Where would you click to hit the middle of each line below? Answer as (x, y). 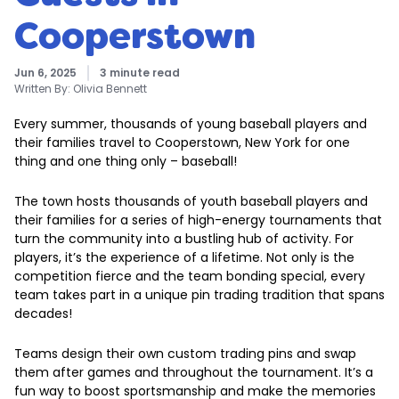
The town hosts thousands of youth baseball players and (191, 201)
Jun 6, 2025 (45, 73)
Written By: (44, 89)
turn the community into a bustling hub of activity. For (184, 239)
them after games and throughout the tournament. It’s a (194, 372)
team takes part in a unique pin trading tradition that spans (199, 295)
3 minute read (140, 73)
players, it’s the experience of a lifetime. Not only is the (184, 257)
